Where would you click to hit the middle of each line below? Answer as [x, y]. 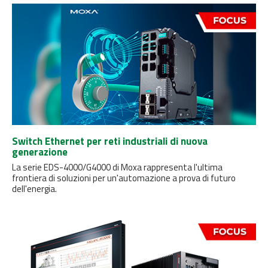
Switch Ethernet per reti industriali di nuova [110, 141]
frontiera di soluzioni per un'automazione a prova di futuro [124, 178]
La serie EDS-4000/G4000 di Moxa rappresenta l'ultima [117, 167]
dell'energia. [34, 188]
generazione [40, 152]
